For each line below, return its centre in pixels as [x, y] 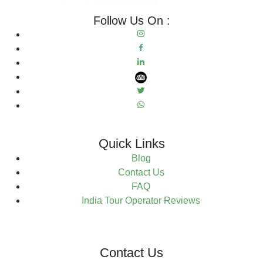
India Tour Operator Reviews [141, 200]
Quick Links [131, 143]
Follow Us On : [131, 21]
